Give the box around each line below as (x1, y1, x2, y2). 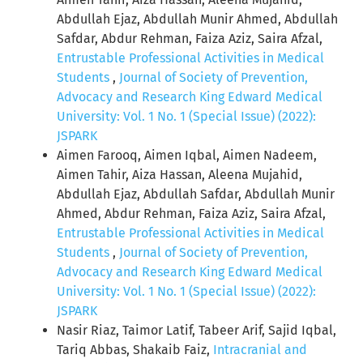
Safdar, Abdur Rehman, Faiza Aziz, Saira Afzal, (57, 31, 322, 47)
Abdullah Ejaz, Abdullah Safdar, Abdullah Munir (57, 186, 335, 203)
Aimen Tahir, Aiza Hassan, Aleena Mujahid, (57, 167, 302, 183)
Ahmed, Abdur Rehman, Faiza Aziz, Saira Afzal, (57, 206, 326, 222)
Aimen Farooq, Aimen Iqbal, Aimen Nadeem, (57, 147, 317, 164)
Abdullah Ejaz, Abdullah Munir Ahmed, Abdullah (57, 11, 338, 28)
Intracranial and (213, 342, 307, 358)
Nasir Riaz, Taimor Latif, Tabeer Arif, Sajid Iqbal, (57, 322, 336, 339)
